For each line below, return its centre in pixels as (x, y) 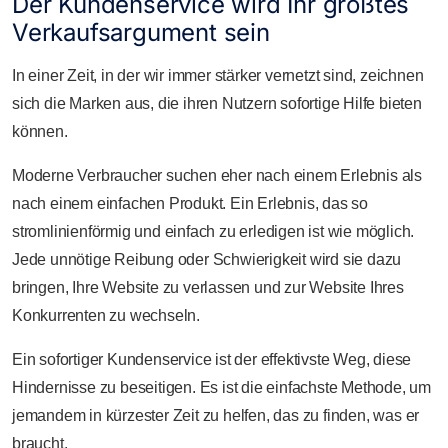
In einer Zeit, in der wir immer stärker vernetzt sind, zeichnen (218, 75)
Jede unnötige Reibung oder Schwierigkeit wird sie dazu (207, 259)
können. (40, 131)
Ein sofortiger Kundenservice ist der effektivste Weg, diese (212, 359)
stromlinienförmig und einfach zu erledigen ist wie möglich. (213, 231)
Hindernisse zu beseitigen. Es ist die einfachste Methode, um (221, 387)
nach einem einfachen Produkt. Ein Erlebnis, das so (190, 203)
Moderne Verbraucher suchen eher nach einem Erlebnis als (217, 175)
